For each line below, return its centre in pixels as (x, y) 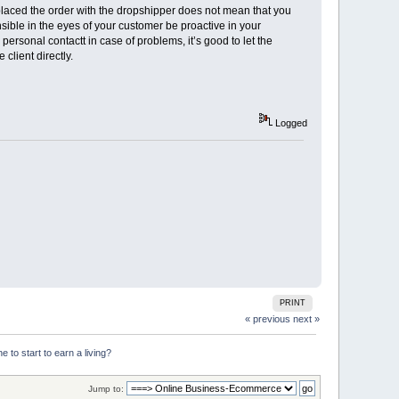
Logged (289, 123)
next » (306, 318)
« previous (267, 318)
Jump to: (106, 389)
